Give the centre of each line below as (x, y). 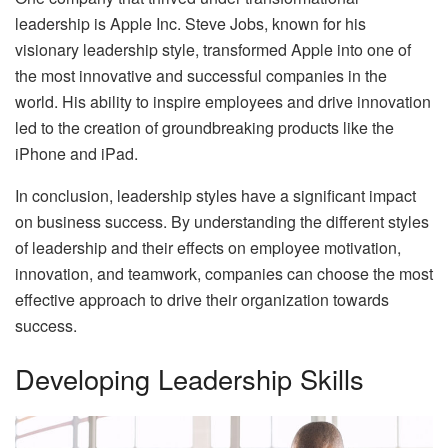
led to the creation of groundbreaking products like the (204, 127)
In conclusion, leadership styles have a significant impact (215, 195)
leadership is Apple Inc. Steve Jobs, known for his (190, 23)
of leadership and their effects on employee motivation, (208, 247)
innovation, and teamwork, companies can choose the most (224, 273)
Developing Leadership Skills (189, 379)
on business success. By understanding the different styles (222, 221)
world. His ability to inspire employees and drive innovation (223, 101)
